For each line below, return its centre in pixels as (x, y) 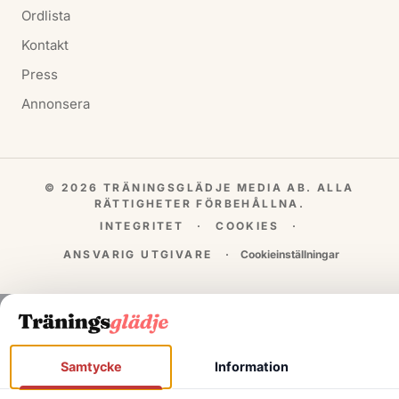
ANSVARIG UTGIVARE (138, 255)
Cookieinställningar (290, 255)
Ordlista (46, 16)
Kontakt (45, 45)
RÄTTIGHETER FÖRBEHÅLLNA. (199, 204)
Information (251, 367)
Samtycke (91, 367)
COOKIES (248, 226)
